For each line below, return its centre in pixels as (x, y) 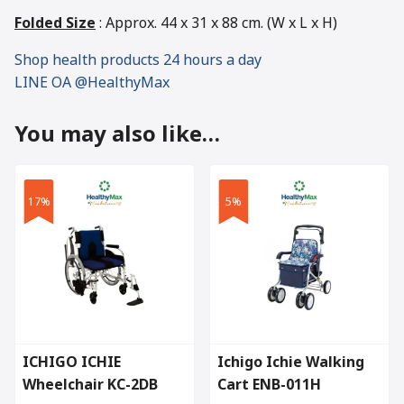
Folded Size (55, 24)
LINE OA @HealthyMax (92, 83)
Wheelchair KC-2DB (90, 386)
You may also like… (117, 136)
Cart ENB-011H (269, 386)
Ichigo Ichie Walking (291, 363)
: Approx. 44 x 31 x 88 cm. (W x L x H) (216, 24)
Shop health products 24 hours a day (138, 61)
